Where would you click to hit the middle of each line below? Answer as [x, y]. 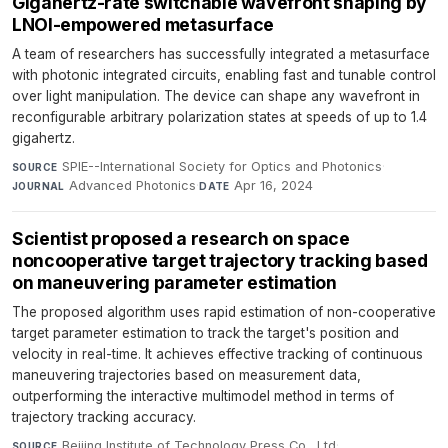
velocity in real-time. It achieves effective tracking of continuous [217, 353]
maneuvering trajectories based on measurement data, [186, 374]
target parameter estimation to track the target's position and [205, 332]
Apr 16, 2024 [274, 185]
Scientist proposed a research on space [181, 238]
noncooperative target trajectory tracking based [220, 260]
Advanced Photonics [133, 185]
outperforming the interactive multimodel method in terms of [203, 395]
